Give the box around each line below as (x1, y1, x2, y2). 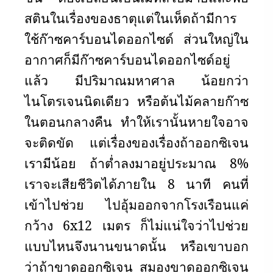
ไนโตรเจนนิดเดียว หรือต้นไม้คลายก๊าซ (24, 92, 249, 110)
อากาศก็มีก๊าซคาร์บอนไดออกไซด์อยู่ (24, 51, 230, 68)
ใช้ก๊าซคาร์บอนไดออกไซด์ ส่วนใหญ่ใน (24, 30, 249, 48)
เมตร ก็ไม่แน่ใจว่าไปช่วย (102, 216, 249, 234)
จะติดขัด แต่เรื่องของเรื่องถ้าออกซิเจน (24, 133, 249, 151)
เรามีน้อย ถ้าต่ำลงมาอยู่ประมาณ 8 (24, 154, 237, 172)
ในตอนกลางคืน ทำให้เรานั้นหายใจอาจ (24, 113, 249, 130)
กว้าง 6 (24, 216, 71, 234)
